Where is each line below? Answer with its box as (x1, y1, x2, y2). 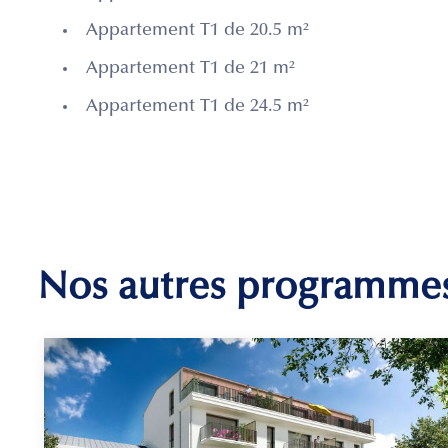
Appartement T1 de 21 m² (86, 60, 295, 79)
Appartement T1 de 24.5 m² (86, 98, 309, 117)
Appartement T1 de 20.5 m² (86, 22, 309, 41)
